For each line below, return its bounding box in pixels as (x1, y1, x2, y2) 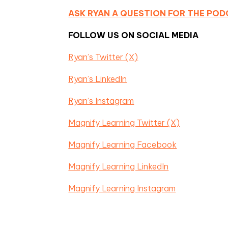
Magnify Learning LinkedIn (68, 161, 169, 172)
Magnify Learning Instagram (68, 183, 176, 193)
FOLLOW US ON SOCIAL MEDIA (68, 30, 199, 40)
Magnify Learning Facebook (68, 139, 177, 150)
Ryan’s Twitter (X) (68, 52, 138, 62)
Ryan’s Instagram (68, 96, 134, 106)
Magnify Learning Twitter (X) (68, 118, 180, 128)
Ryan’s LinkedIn (68, 74, 127, 84)
